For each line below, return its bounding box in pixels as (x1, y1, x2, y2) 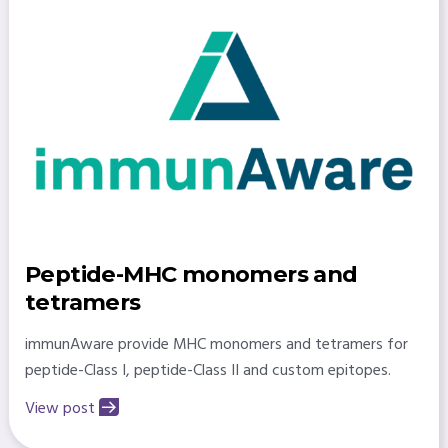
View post (24, 395, 95, 422)
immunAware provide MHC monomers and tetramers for (24, 331, 408, 358)
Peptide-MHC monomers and (24, 259, 358, 288)
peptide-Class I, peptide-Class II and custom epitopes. (24, 357, 391, 384)
